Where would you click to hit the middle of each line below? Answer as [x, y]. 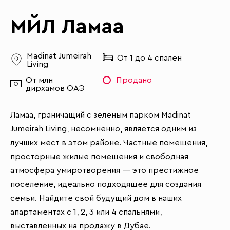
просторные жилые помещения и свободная [99, 157]
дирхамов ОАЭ [55, 88]
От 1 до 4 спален [149, 58]
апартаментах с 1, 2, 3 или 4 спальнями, [86, 212]
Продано [134, 80]
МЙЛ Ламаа [67, 27]
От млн [39, 80]
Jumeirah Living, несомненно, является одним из [103, 129]
